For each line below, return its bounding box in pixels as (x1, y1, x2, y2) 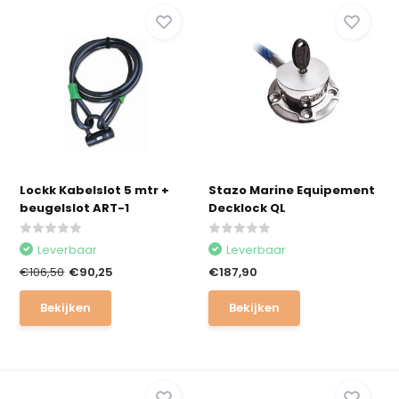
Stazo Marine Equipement (208, 182, 375, 199)
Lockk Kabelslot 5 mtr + (20, 182, 170, 199)
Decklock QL (208, 199, 286, 216)
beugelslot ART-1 (20, 199, 130, 216)
